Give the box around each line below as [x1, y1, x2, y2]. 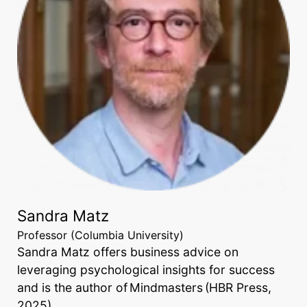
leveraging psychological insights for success [17, 262, 275, 277]
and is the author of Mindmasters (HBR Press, [17, 280, 271, 295]
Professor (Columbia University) [17, 228, 184, 242]
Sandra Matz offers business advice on [17, 245, 238, 259]
